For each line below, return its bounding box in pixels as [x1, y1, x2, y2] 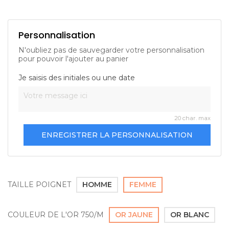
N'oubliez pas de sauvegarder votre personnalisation [18, 45, 204, 55]
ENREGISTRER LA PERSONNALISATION [41, 130, 193, 140]
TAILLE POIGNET [8, 179, 71, 189]
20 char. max [174, 114, 211, 122]
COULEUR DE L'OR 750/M [8, 210, 104, 219]
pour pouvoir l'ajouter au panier [18, 54, 128, 63]
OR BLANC [170, 210, 209, 219]
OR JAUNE [115, 210, 153, 219]
